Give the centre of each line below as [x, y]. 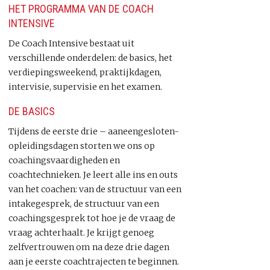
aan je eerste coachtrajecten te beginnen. [94, 262]
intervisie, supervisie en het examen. [85, 86]
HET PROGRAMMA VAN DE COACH [81, 8]
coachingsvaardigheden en [64, 160]
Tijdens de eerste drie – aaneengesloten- [95, 131]
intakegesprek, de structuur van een [84, 204]
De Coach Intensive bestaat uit [71, 43]
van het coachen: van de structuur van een [95, 189]
